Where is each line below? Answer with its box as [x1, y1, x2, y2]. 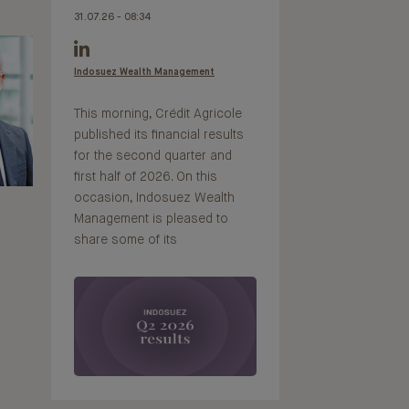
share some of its [74, 234, 177, 247]
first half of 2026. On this [74, 171, 217, 184]
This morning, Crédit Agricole [74, 108, 242, 121]
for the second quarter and [74, 150, 232, 163]
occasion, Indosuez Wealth [74, 192, 235, 205]
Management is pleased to [74, 213, 228, 226]
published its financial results [74, 129, 244, 142]
